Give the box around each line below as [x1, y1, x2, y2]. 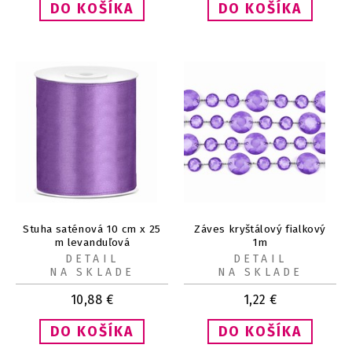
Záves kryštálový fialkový [194, 222, 326, 236]
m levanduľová [53, 235, 130, 249]
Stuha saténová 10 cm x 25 [23, 222, 161, 236]
